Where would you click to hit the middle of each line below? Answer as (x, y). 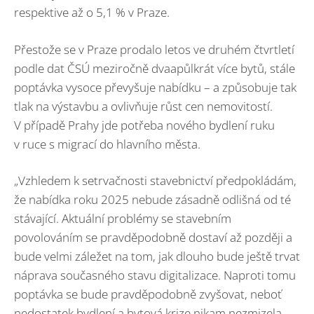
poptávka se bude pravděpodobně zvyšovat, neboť (148, 294)
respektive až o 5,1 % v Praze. (92, 13)
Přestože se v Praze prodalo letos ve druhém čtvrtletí (154, 49)
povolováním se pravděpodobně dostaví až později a (153, 238)
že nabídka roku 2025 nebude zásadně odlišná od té (152, 200)
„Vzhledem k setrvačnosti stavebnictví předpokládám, (155, 181)
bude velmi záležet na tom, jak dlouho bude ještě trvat (157, 257)
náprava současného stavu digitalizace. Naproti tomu (155, 275)
